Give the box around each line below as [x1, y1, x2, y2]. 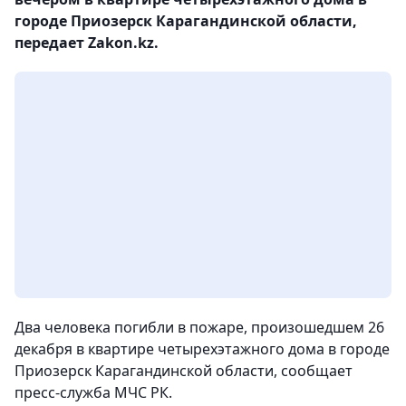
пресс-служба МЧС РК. [14, 382, 172, 403]
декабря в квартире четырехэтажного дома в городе [14, 339, 390, 360]
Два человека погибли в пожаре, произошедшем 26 [14, 317, 384, 338]
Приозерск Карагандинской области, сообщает [14, 361, 353, 382]
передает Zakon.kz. [14, 33, 159, 53]
